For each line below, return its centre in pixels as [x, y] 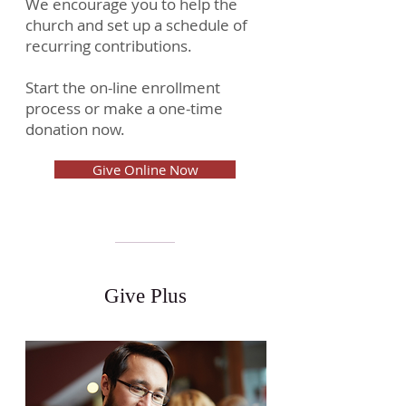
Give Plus [145, 296]
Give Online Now [145, 169]
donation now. [75, 129]
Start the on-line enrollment [123, 87]
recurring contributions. [109, 46]
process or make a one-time [124, 108]
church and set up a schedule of [136, 25]
